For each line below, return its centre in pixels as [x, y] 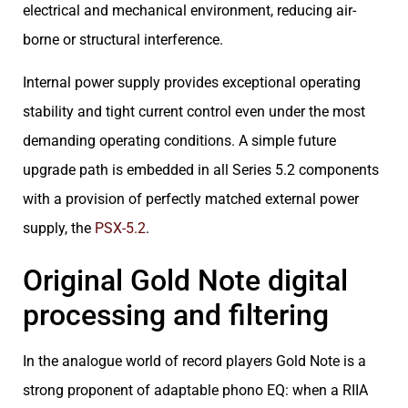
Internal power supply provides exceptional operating [192, 82]
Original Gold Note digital [185, 281]
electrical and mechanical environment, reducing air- [189, 11]
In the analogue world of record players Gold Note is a [194, 362]
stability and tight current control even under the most [194, 111]
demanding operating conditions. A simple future [179, 140]
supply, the [59, 228]
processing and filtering [176, 316]
